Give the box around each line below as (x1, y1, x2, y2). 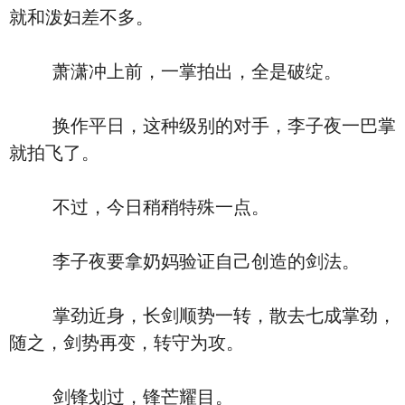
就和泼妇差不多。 (9, 7, 154, 27)
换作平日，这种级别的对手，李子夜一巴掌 (9, 116, 396, 136)
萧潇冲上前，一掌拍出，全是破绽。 (9, 61, 342, 81)
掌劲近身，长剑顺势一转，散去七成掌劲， (9, 306, 396, 325)
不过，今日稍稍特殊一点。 (9, 197, 269, 217)
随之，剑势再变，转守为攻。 (9, 333, 244, 353)
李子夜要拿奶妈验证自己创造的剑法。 (9, 251, 360, 271)
